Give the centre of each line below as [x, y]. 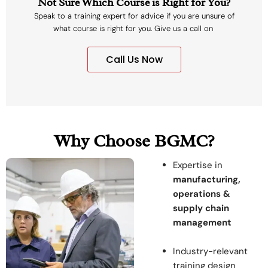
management [202, 223]
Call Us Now [134, 60]
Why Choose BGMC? [134, 141]
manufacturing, [207, 180]
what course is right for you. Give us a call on [134, 29]
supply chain [201, 208]
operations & [202, 194]
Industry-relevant [210, 252]
